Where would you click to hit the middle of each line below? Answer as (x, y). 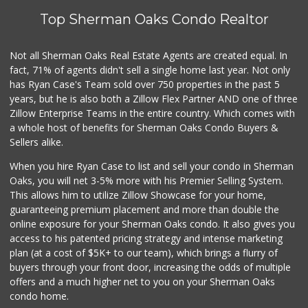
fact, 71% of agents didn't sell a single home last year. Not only (150, 69)
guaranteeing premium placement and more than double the (145, 209)
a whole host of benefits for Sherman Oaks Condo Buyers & (144, 127)
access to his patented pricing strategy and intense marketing (146, 238)
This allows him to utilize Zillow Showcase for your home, (138, 195)
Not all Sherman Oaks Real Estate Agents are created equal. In (149, 55)
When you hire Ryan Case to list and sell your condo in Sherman (152, 166)
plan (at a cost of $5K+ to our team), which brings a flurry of (144, 252)
